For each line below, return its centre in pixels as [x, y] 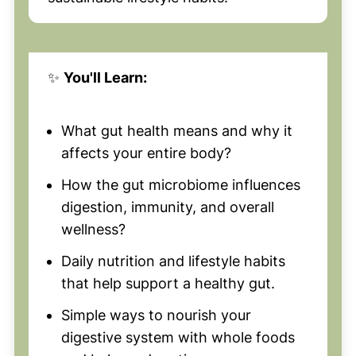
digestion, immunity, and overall [167, 207]
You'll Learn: [105, 78]
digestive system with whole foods [178, 338]
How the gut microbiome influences [180, 185]
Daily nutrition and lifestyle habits [173, 261]
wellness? [93, 230]
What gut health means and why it [176, 131]
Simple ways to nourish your [156, 315]
